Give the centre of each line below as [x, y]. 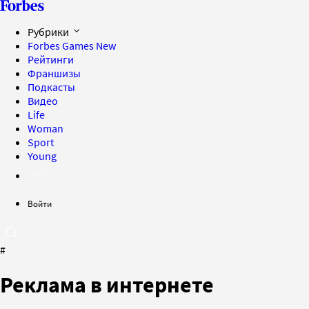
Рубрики [49, 32]
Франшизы [54, 73]
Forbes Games [62, 46]
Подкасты [51, 87]
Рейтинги [51, 59]
